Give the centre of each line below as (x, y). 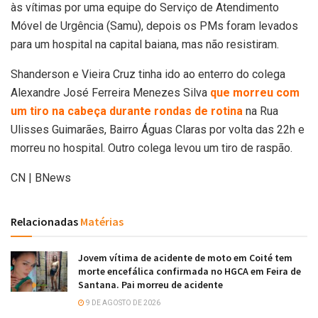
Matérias (101, 221)
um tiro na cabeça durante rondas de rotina (127, 111)
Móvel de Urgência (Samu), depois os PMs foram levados (154, 26)
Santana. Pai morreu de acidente (150, 284)
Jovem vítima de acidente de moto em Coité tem (185, 257)
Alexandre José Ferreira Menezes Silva (110, 92)
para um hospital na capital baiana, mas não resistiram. (145, 44)
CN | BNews (41, 177)
